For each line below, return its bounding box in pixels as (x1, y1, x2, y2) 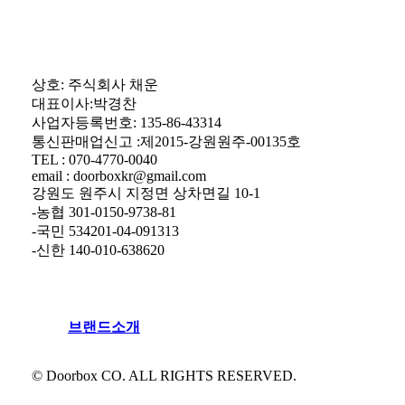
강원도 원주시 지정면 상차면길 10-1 (31, 184, 260, 201)
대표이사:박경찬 (31, 95, 137, 111)
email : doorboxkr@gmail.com (31, 167, 206, 184)
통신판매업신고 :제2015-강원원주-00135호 (31, 133, 301, 149)
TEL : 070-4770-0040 (31, 151, 157, 167)
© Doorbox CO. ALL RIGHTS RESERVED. (31, 367, 297, 383)
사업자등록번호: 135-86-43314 (31, 114, 221, 130)
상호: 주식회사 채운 (31, 76, 158, 92)
